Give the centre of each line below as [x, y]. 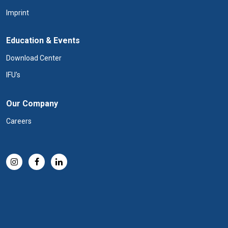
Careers [19, 121]
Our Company [32, 104]
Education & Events [43, 40]
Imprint [18, 13]
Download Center [34, 58]
